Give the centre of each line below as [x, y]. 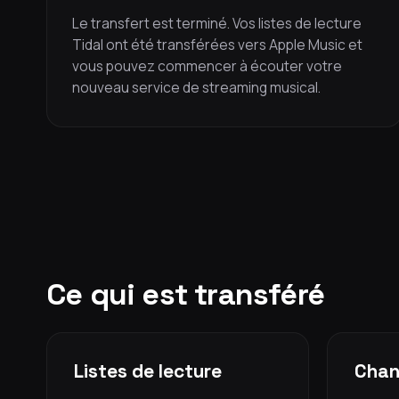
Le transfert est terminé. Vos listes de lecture [217, 23]
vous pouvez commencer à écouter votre [207, 66]
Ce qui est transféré [185, 294]
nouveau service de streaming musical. [196, 87]
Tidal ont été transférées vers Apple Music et [217, 45]
